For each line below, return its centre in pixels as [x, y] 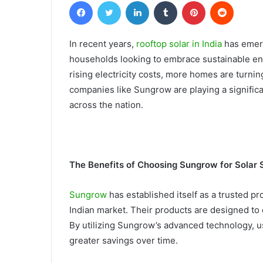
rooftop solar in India [179, 44]
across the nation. [106, 105]
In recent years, [103, 44]
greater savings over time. [124, 241]
